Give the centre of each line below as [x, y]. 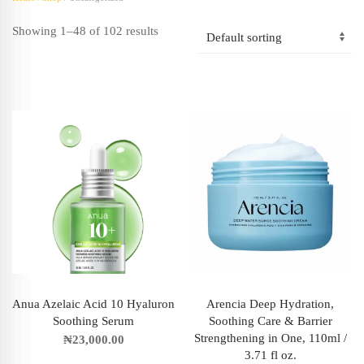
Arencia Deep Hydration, [271, 304]
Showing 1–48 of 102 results [85, 31]
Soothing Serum [94, 321]
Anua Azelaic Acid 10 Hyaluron [94, 304]
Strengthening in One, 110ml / [270, 338]
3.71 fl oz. [270, 355]
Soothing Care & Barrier [270, 321]
